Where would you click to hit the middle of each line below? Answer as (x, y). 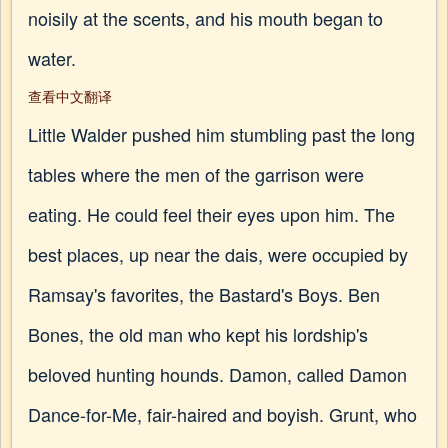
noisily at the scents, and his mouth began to (205, 18)
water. (52, 58)
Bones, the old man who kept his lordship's (198, 334)
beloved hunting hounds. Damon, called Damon (217, 374)
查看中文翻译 (70, 96)
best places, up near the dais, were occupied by (218, 254)
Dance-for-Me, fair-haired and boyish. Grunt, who (222, 414)
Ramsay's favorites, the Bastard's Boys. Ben (204, 294)
